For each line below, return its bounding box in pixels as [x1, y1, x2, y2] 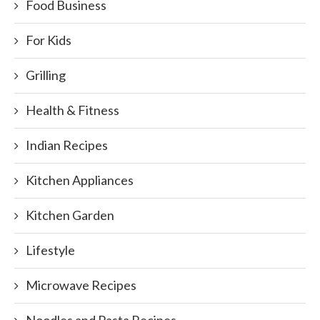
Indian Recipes [26, 137, 108, 153]
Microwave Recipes [26, 277, 136, 293]
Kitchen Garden [26, 207, 114, 223]
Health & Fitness [26, 102, 119, 118]
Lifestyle [26, 242, 75, 258]
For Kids [26, 32, 71, 48]
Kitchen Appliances [26, 172, 134, 188]
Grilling [26, 67, 66, 83]
